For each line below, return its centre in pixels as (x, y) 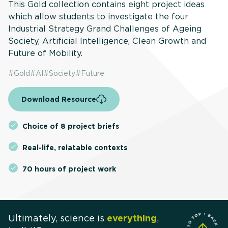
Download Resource (59, 99)
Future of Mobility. (45, 53)
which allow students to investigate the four (98, 17)
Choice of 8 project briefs (71, 126)
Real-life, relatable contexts (75, 148)
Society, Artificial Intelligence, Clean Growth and (107, 41)
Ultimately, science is (58, 218)
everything (132, 218)
